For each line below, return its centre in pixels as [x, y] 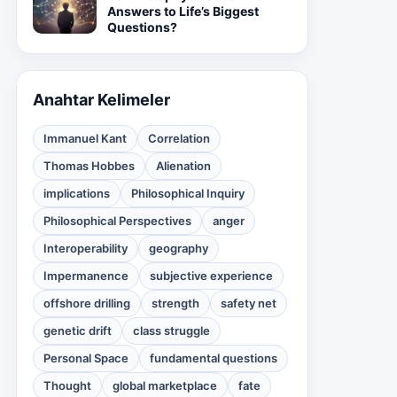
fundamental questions [214, 358]
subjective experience [211, 276]
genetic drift [78, 331]
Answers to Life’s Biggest [183, 11]
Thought [67, 385]
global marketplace [165, 385]
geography [179, 248]
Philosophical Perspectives [117, 221]
